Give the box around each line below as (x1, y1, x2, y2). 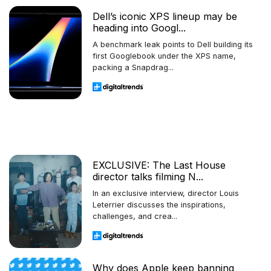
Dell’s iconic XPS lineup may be (93, 10, 237, 22)
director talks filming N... (93, 170, 203, 183)
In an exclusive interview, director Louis (93, 188, 239, 198)
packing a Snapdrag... (93, 62, 174, 72)
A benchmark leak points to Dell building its (93, 39, 253, 49)
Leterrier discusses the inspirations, (93, 200, 226, 209)
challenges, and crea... (93, 211, 177, 221)
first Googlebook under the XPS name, (93, 51, 236, 60)
